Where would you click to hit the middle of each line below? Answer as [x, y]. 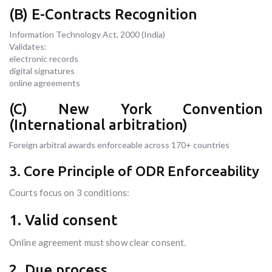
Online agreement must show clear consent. [98, 243]
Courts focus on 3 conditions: [69, 193]
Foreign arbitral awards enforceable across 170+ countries [119, 145]
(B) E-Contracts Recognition [103, 15]
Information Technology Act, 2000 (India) [87, 35]
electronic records [44, 59]
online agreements [45, 83]
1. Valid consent [63, 220]
